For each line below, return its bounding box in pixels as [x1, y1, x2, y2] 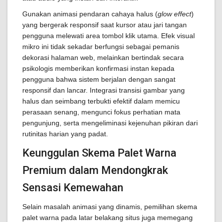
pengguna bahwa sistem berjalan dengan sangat [22, 75, 175, 83]
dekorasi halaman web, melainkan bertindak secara [22, 54, 184, 61]
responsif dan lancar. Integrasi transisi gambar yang [22, 86, 185, 94]
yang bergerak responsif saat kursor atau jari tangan [22, 21, 187, 29]
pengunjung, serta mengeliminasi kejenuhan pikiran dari [22, 119, 198, 127]
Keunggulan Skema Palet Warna [22, 147, 176, 159]
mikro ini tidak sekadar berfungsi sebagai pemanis [22, 43, 179, 51]
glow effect [158, 10, 191, 18]
